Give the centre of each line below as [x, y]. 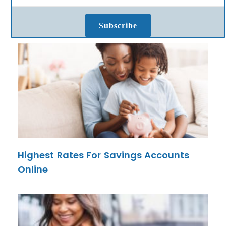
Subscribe [118, 25]
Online [33, 169]
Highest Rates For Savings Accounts [104, 155]
